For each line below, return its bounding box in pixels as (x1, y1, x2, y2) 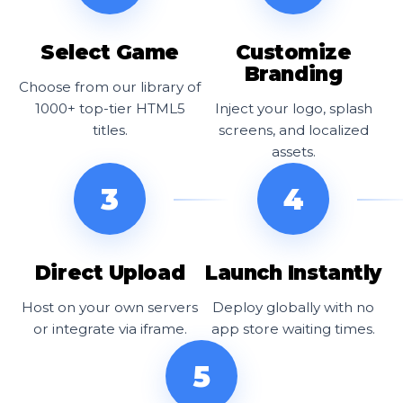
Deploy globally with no (212, 299, 374, 317)
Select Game (40, 40, 180, 66)
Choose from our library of (19, 78, 201, 96)
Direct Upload (34, 260, 185, 286)
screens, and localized (218, 121, 369, 139)
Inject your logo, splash (214, 100, 372, 118)
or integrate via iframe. (32, 320, 187, 338)
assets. (271, 143, 316, 161)
